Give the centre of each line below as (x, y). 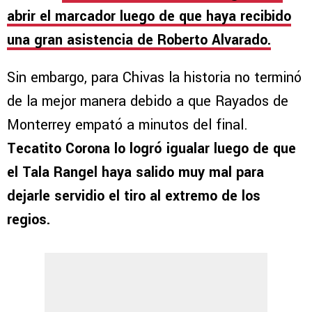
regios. (29, 220)
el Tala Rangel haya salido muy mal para (135, 173)
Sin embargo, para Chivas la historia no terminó (154, 78)
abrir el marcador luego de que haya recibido (149, 17)
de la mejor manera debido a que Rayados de (148, 102)
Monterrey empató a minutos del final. (127, 125)
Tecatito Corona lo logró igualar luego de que (151, 149)
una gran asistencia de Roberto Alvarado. (139, 40)
